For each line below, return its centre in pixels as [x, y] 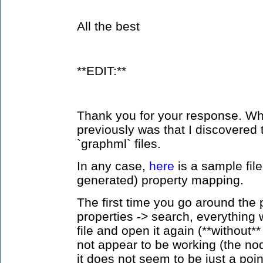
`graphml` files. [119, 144]
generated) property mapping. [160, 180]
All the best [108, 26]
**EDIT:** [102, 71]
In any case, [113, 166]
